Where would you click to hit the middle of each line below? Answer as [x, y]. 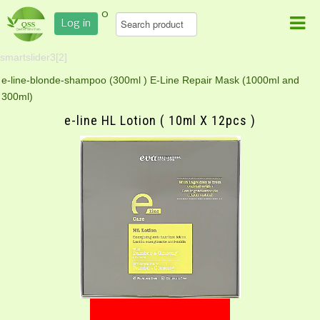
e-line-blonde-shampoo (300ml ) [74, 80]
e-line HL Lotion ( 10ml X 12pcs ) [160, 120]
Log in [76, 23]
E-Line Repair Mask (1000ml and [223, 80]
